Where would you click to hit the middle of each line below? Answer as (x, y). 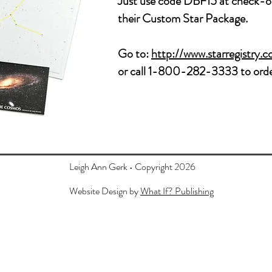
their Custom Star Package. (183, 19)
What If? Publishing (177, 191)
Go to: (134, 54)
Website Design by (105, 191)
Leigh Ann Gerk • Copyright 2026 (132, 167)
